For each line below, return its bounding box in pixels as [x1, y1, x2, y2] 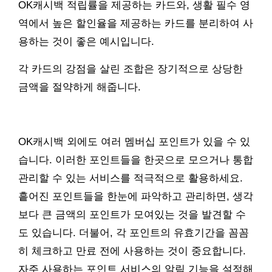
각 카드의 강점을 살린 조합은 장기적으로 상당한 [18, 63, 243, 75]
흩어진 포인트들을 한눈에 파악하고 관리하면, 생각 [18, 191, 253, 203]
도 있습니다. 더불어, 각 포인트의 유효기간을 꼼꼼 [18, 227, 249, 239]
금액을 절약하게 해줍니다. [18, 81, 141, 93]
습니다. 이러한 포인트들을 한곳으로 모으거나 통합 [18, 154, 253, 166]
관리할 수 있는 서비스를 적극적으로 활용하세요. [18, 172, 243, 185]
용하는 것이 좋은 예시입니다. [18, 36, 154, 48]
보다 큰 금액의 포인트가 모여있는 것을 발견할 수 [18, 209, 246, 221]
